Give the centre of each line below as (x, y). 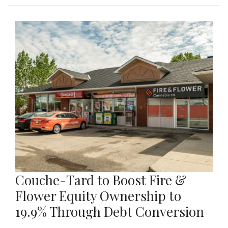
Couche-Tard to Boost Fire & (101, 180)
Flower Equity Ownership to (98, 196)
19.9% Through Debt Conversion (110, 212)
